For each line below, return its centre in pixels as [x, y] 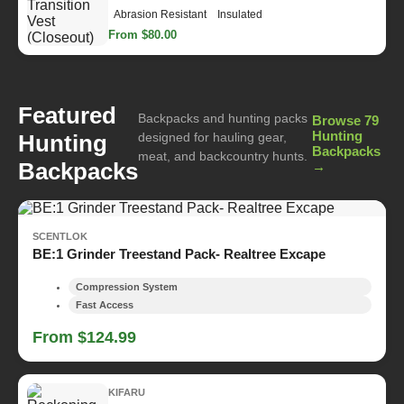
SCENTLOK [60, 236]
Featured [67, 115]
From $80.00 [142, 35]
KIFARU [127, 393]
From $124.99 [84, 337]
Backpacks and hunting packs [223, 118]
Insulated [240, 15]
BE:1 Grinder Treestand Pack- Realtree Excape [179, 253]
